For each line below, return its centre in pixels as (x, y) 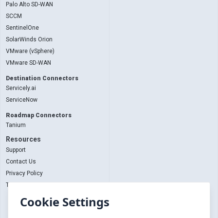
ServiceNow (22, 100)
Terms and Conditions (36, 185)
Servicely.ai (21, 88)
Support (16, 150)
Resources (23, 139)
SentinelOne (22, 28)
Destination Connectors (42, 78)
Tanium (16, 125)
